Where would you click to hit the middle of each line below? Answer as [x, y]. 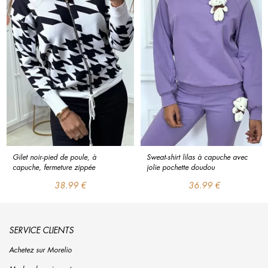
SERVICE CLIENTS [41, 230]
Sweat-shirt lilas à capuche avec [198, 157]
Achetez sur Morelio [40, 250]
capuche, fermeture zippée [54, 167]
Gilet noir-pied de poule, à [56, 157]
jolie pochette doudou [181, 167]
